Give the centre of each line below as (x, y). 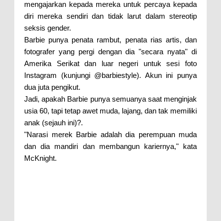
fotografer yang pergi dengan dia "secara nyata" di (110, 51)
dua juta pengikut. (52, 87)
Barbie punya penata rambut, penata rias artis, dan (110, 39)
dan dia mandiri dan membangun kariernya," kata (110, 146)
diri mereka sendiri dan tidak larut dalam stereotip (110, 16)
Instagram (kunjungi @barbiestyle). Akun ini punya (110, 75)
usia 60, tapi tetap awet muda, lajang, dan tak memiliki (110, 110)
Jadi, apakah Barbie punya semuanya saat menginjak (110, 99)
